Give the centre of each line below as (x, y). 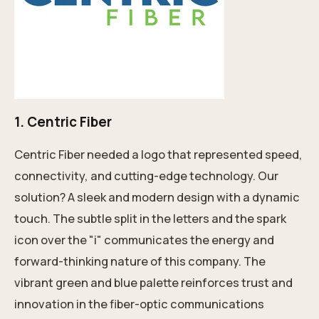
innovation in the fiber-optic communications (139, 304)
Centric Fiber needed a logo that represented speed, (158, 155)
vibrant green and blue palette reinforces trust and (153, 283)
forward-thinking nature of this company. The (140, 262)
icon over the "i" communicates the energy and (144, 240)
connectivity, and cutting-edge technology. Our (146, 176)
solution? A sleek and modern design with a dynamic (157, 198)
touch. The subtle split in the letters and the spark (150, 219)
